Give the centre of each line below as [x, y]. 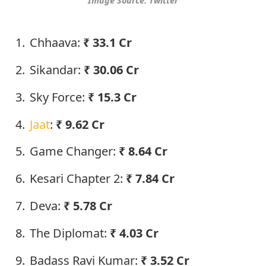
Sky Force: [59, 97]
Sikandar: [57, 69]
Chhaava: [56, 43]
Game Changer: [74, 151]
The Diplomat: [70, 233]
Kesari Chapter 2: [78, 179]
